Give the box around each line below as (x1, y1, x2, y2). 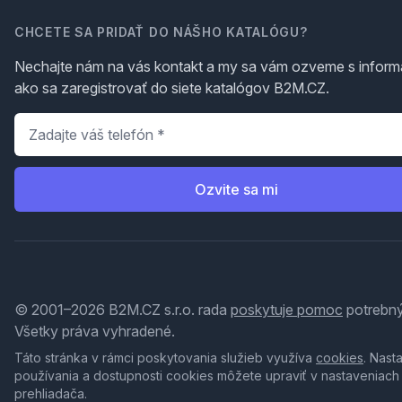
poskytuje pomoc (231, 301, 343, 319)
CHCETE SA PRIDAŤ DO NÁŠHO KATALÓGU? (14, 24, 308, 39)
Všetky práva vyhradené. (14, 322, 175, 340)
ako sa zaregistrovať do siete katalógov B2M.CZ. (14, 79, 329, 97)
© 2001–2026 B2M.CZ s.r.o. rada (14, 301, 231, 319)
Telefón (13, 114, 67, 132)
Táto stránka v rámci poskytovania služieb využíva (14, 350, 316, 365)
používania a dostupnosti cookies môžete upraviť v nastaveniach (14, 368, 399, 383)
